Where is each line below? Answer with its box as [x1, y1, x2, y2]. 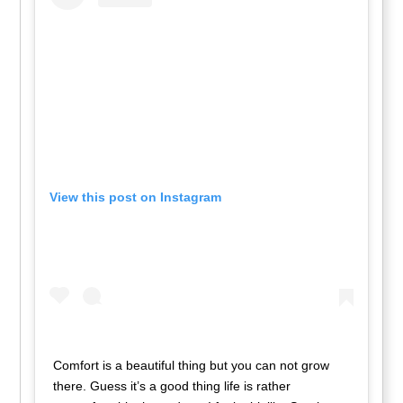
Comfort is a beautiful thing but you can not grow [53, 358, 330, 373]
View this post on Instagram [49, 189, 222, 204]
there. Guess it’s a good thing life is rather [53, 379, 291, 394]
